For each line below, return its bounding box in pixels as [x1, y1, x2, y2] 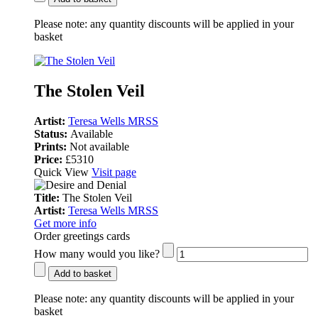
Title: [34, 191, 62, 204]
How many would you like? [34, 247, 160, 260]
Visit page [92, 165, 136, 178]
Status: [34, 127, 70, 140]
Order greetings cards [34, 229, 130, 242]
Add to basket [54, 268, 111, 279]
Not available [70, 140, 129, 153]
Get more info [34, 216, 97, 229]
